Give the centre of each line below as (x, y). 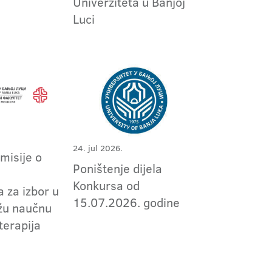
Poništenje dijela (117, 168)
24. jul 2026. (97, 148)
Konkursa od (106, 185)
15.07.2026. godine (126, 202)
